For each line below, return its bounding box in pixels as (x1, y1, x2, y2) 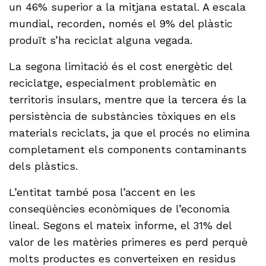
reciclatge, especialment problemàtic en (9, 76, 217, 89)
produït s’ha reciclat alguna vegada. (9, 33, 193, 46)
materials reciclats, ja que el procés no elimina (9, 126, 251, 139)
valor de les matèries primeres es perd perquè (9, 235, 248, 248)
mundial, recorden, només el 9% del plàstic (9, 17, 233, 30)
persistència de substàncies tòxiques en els (9, 109, 236, 122)
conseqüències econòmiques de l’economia (9, 202, 230, 215)
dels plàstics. (9, 159, 78, 172)
